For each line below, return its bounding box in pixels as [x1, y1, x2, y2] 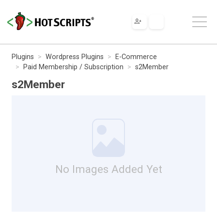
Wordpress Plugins [46, 52, 104, 61]
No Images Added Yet [55, 162, 162, 175]
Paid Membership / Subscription [23, 62, 124, 71]
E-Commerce [115, 52, 157, 61]
